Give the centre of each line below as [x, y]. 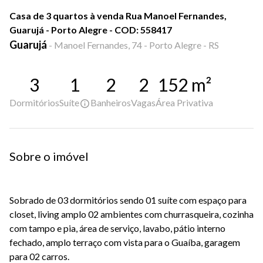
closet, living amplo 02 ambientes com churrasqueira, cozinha [131, 214]
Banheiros [111, 102]
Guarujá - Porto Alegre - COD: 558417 [91, 30]
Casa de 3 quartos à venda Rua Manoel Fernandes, [118, 16]
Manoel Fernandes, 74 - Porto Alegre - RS [136, 45]
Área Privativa [184, 102]
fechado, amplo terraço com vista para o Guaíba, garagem [125, 242]
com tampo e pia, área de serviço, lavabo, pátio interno [117, 228]
